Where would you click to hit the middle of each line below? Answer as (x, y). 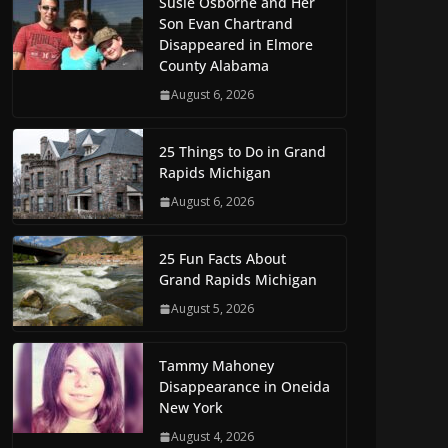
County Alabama (214, 66)
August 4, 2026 (212, 437)
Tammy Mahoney (216, 366)
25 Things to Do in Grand (242, 152)
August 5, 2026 (212, 309)
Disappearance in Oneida (244, 387)
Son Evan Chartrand (226, 24)
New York (191, 408)
